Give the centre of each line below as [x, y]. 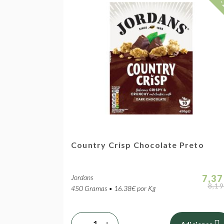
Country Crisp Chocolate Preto [137, 145]
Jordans [82, 177]
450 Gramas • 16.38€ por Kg [113, 188]
